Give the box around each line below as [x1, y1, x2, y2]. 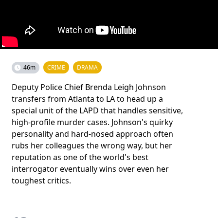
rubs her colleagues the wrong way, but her [12, 140, 172, 151]
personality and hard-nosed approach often [12, 128, 173, 139]
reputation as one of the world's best [12, 152, 148, 163]
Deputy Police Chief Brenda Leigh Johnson [12, 82, 166, 92]
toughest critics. [12, 175, 71, 186]
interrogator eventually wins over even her [12, 163, 169, 174]
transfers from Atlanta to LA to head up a [12, 93, 163, 104]
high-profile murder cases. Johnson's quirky [12, 117, 173, 127]
